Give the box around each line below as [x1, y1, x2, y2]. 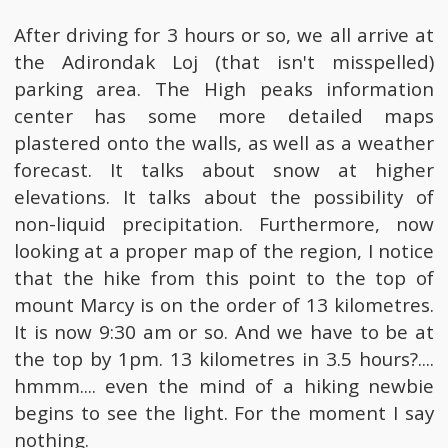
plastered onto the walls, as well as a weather [13, 130, 435, 157]
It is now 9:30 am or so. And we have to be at [13, 319, 435, 346]
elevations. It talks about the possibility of [13, 184, 435, 211]
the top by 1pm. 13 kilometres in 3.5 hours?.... [13, 346, 435, 373]
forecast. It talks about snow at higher [13, 157, 435, 184]
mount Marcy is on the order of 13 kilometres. [13, 292, 435, 319]
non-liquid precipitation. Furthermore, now [13, 211, 435, 238]
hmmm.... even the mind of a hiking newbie [13, 373, 435, 400]
